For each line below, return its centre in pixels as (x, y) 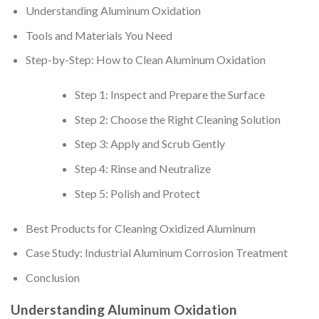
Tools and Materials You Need (99, 35)
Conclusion (52, 277)
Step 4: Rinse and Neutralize (142, 168)
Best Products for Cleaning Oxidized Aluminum (140, 228)
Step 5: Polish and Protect (137, 193)
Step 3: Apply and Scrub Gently (150, 144)
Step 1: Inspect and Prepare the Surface (169, 95)
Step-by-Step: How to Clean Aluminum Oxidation (145, 60)
